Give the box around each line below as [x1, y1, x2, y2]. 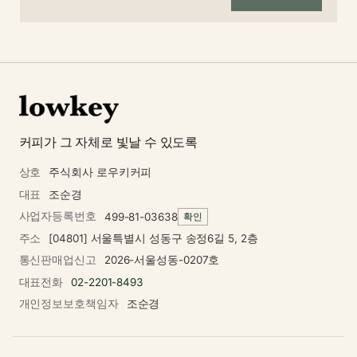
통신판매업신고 [18, 253, 96, 267]
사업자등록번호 [18, 210, 96, 223]
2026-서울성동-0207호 [104, 253, 220, 267]
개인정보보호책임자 [18, 297, 119, 311]
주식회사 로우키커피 [49, 166, 152, 179]
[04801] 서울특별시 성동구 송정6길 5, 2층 [49, 231, 258, 245]
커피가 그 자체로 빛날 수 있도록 [18, 133, 198, 150]
